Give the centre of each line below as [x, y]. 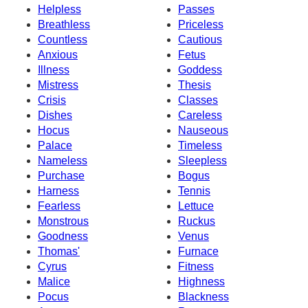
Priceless [201, 24]
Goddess [200, 69]
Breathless [64, 24]
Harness [58, 190]
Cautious [200, 39]
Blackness [203, 296]
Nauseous [203, 130]
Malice [54, 281]
